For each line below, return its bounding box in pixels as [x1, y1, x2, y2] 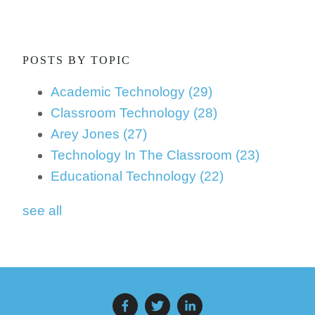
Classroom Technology [51, 105, 193, 120]
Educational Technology [51, 169, 200, 184]
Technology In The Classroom [51, 148, 236, 162]
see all [22, 203, 62, 218]
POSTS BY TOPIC [22, 54, 131, 66]
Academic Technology [51, 84, 188, 99]
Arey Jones [51, 127, 123, 141]
